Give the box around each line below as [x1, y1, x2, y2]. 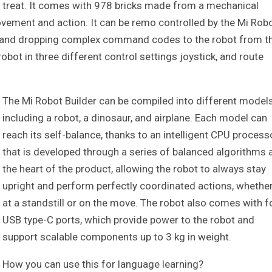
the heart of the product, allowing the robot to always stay [2, 163, 266, 175]
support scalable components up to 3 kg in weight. [2, 231, 231, 243]
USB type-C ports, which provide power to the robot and [2, 214, 254, 226]
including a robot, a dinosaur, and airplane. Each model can [2, 112, 267, 124]
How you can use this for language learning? [2, 258, 203, 271]
